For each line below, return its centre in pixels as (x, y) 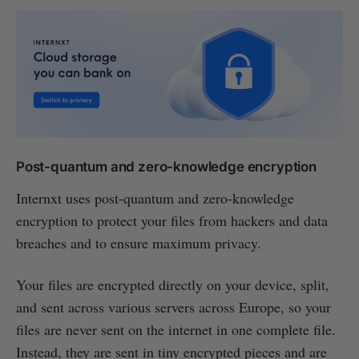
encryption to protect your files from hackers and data (172, 220)
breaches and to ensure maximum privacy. (139, 242)
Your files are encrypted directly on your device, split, (173, 284)
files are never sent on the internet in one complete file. (176, 329)
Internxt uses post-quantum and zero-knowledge (155, 198)
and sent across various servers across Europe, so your (173, 307)
